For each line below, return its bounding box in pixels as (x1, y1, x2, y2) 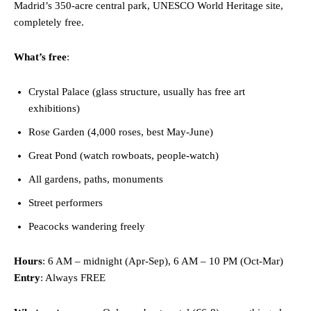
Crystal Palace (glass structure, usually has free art (28, 86, 245, 98)
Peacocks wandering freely (28, 221, 145, 233)
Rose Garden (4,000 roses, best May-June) (28, 126, 213, 138)
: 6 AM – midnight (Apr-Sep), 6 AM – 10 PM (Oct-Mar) (42, 255, 283, 267)
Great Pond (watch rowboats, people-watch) (28, 150, 219, 162)
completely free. (14, 17, 84, 28)
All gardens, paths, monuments (28, 174, 163, 185)
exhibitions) (28, 103, 80, 115)
